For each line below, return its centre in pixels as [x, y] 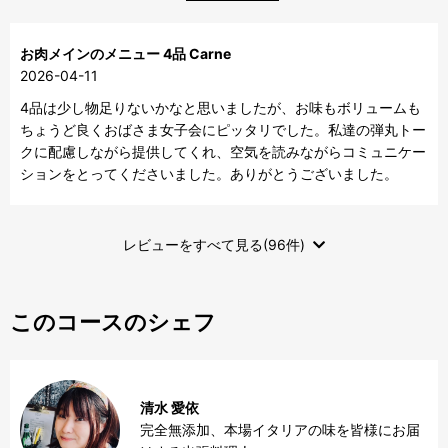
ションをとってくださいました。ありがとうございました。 [209, 174]
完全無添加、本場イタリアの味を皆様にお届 [280, 430]
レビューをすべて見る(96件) [214, 245]
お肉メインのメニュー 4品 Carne [125, 54]
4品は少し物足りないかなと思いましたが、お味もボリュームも [220, 108]
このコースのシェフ [113, 322]
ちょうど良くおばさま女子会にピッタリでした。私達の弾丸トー [223, 130]
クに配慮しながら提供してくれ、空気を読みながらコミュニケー [223, 152]
